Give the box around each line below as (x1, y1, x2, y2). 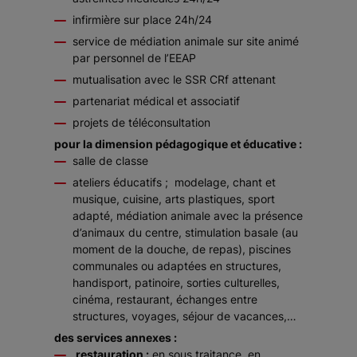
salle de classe (73, 154, 148, 167)
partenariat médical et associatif (73, 94, 281, 108)
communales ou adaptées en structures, (73, 259, 281, 273)
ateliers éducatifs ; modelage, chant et (73, 175, 276, 189)
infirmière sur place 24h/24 (73, 13, 212, 26)
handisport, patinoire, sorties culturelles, (73, 276, 280, 289)
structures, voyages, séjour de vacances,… (73, 309, 296, 323)
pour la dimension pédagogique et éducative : (54, 137, 302, 151)
